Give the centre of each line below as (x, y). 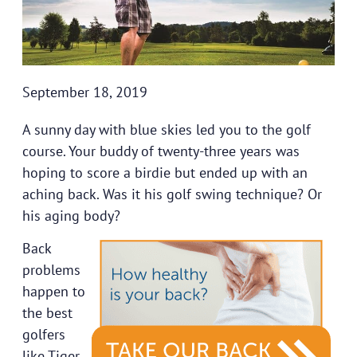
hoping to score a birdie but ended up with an (165, 172)
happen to (53, 292)
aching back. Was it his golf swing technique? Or (172, 194)
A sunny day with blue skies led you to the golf (166, 129)
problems (51, 270)
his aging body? (71, 215)
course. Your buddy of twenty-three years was (161, 151)
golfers (43, 335)
